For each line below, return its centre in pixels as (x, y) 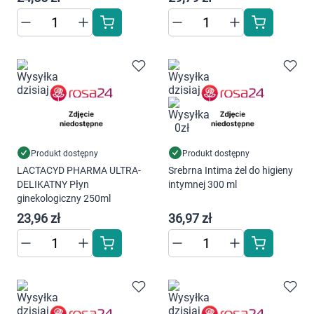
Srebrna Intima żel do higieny (231, 170)
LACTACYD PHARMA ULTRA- (79, 170)
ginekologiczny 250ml (64, 198)
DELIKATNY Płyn (53, 184)
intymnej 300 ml (203, 184)
